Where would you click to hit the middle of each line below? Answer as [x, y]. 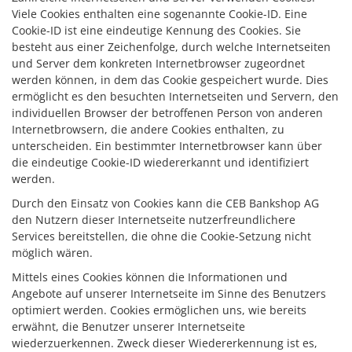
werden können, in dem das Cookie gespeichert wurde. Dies [170, 80]
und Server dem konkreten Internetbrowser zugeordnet [158, 63]
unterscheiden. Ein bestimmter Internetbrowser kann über [167, 146]
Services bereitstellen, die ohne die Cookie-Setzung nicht [161, 236]
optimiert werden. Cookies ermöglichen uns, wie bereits [159, 310]
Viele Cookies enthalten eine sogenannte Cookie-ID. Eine [159, 14]
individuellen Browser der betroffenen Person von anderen [167, 113]
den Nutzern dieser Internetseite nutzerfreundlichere [154, 220]
